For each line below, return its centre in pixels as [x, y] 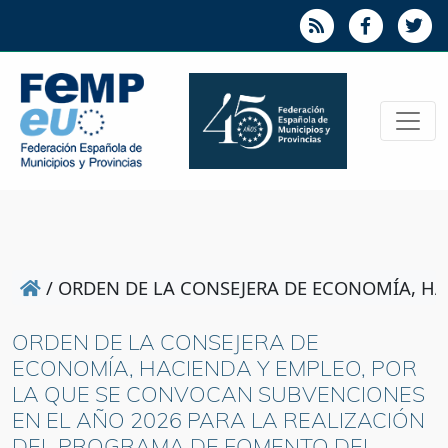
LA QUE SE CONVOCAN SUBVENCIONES [218, 394]
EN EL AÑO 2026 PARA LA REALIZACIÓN [218, 420]
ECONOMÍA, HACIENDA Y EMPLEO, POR [214, 368]
